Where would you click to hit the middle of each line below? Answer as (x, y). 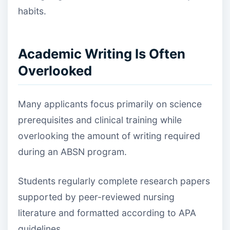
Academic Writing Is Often (102, 54)
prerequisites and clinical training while (100, 120)
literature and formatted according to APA (107, 213)
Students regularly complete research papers (114, 181)
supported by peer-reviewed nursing (96, 197)
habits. (32, 11)
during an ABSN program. (72, 151)
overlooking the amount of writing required (109, 136)
